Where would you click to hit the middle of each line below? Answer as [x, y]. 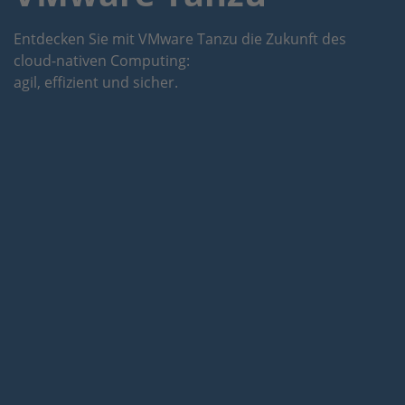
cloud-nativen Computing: [102, 60]
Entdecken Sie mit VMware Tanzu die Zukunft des [180, 38]
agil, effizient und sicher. [96, 82]
